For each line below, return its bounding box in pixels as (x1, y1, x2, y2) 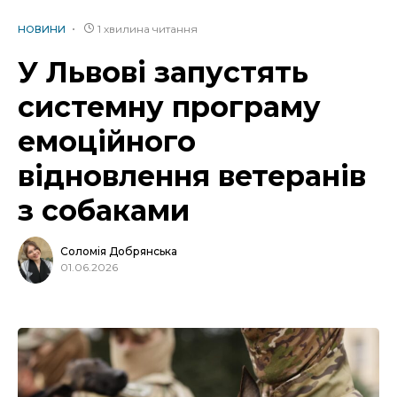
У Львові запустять (18, 55, 308, 90)
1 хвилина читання (97, 22, 198, 36)
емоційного (18, 124, 196, 160)
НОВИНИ (18, 23, 66, 36)
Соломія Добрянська (60, 245, 177, 259)
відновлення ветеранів (18, 159, 366, 194)
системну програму (18, 90, 321, 125)
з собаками (18, 193, 190, 229)
